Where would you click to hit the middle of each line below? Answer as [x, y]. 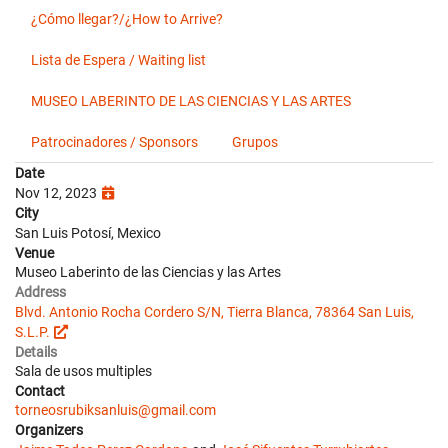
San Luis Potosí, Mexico [88, 233]
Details [36, 352]
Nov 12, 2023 [57, 193]
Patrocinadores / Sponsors [114, 142]
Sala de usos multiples [83, 371]
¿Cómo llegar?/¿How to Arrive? [127, 19]
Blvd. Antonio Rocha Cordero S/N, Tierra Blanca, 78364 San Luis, [214, 312]
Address [40, 292]
